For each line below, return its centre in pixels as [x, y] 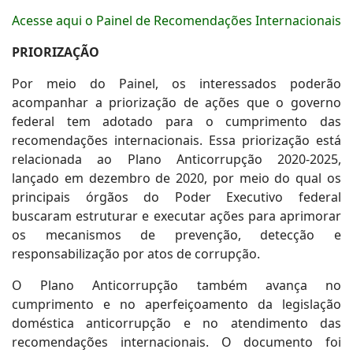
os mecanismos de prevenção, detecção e [176, 235]
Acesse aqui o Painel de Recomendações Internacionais [176, 20]
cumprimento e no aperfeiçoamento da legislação [176, 304]
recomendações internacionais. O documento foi [176, 342]
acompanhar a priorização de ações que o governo [176, 102]
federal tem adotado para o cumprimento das [176, 121]
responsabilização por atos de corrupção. [136, 254]
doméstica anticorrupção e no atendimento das [176, 323]
